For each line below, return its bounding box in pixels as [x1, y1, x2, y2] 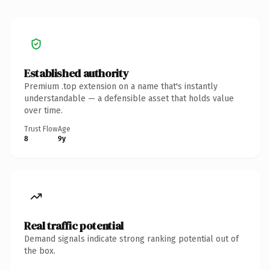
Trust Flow [24, 124, 58, 133]
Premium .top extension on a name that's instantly [24, 81, 218, 92]
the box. [24, 245, 55, 256]
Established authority [24, 65, 129, 81]
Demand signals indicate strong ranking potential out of [24, 233, 239, 244]
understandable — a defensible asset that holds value [24, 93, 234, 104]
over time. [24, 105, 63, 116]
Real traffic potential [24, 218, 124, 233]
